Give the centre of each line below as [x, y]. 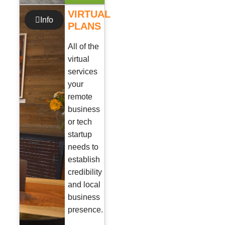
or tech [80, 122]
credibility [85, 172]
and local [84, 184]
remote [80, 96]
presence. [86, 209]
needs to [83, 147]
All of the [84, 46]
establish [84, 159]
